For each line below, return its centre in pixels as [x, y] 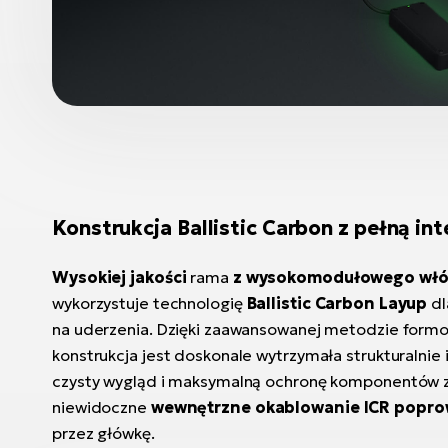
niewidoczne [101, 407]
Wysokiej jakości [119, 277]
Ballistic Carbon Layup [337, 303]
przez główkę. [103, 433]
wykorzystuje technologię [149, 303]
